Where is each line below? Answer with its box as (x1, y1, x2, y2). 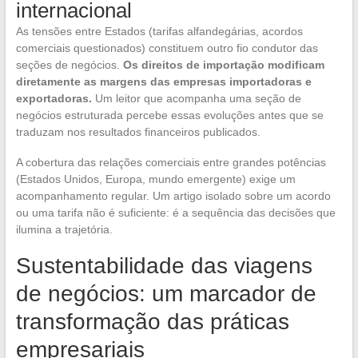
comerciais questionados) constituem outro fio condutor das (15, 42, 318, 55)
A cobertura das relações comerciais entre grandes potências (15, 156, 326, 169)
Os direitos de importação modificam (122, 58, 324, 72)
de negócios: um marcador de (15, 281, 316, 307)
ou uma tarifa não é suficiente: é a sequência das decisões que (15, 206, 336, 220)
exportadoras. (15, 92, 92, 105)
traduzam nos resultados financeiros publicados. (15, 125, 261, 139)
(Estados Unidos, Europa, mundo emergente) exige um (15, 173, 296, 186)
